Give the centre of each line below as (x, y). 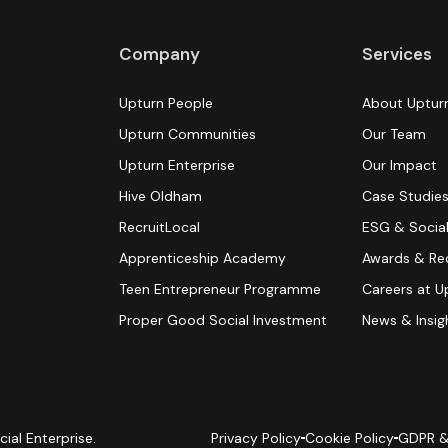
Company (159, 53)
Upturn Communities (187, 133)
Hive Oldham (160, 195)
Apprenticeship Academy (202, 257)
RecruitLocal (159, 226)
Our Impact (399, 164)
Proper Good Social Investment (222, 319)
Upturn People (165, 102)
